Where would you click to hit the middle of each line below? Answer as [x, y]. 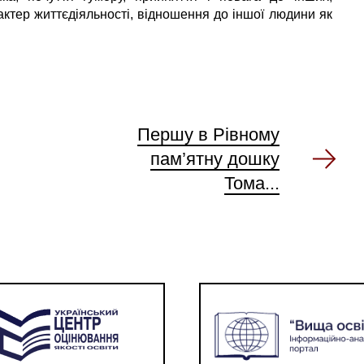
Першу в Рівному [208, 134]
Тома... [251, 183]
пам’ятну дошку [214, 158]
